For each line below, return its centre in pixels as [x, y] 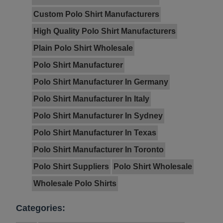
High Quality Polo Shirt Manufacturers [105, 31]
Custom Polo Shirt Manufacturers [96, 14]
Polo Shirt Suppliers [71, 166]
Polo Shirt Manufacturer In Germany [101, 82]
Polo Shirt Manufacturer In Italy [91, 99]
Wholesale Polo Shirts [75, 183]
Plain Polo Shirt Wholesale [83, 48]
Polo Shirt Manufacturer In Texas [95, 132]
